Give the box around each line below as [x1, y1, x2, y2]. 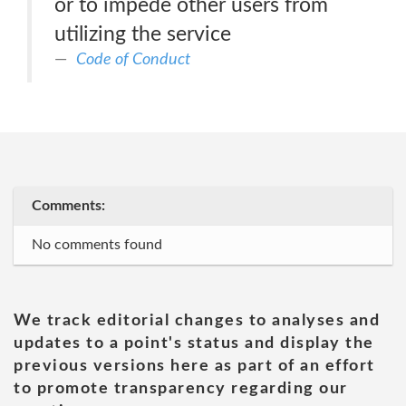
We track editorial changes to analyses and [14, 313, 380, 329]
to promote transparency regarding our [14, 381, 348, 397]
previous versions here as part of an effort [14, 358, 375, 374]
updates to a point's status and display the [14, 335, 374, 352]
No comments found [32, 237, 162, 252]
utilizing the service [54, 24, 231, 44]
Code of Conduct [76, 51, 190, 68]
